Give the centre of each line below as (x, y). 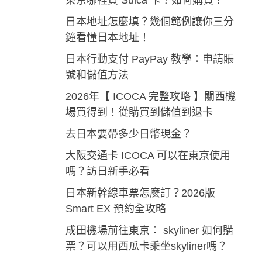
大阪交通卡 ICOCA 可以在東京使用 (148, 156)
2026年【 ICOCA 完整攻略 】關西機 (150, 97)
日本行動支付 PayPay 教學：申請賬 (149, 59)
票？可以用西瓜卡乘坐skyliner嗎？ (146, 247)
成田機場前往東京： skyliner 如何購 (149, 231)
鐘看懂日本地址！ (107, 38)
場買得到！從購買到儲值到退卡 (139, 113)
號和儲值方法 (97, 75)
